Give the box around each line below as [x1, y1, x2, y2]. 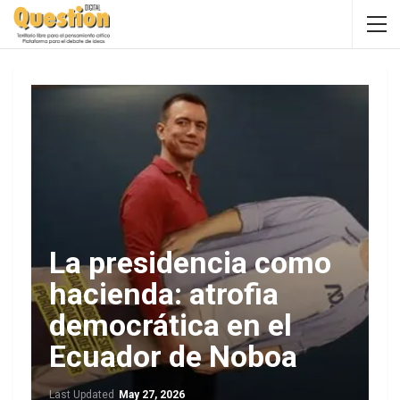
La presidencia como [49, 245, 331, 280]
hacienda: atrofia [49, 276, 279, 312]
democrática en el [49, 307, 292, 343]
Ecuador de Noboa [49, 338, 297, 374]
